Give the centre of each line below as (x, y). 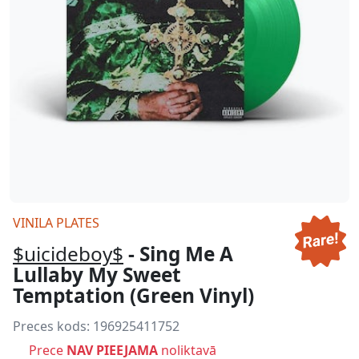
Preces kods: (53, 326)
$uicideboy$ (68, 254)
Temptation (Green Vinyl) (133, 295)
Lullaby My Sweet (97, 274)
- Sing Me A (178, 254)
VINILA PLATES (56, 223)
